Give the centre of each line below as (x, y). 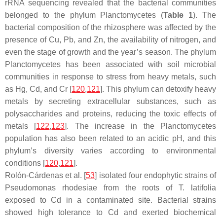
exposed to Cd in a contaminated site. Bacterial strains (110, 200)
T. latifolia (198, 187)
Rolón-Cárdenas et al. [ (46, 175)
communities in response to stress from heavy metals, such (110, 76)
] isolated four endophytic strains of (155, 175)
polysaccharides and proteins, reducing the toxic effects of (110, 113)
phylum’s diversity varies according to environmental (110, 150)
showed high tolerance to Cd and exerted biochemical (110, 212)
